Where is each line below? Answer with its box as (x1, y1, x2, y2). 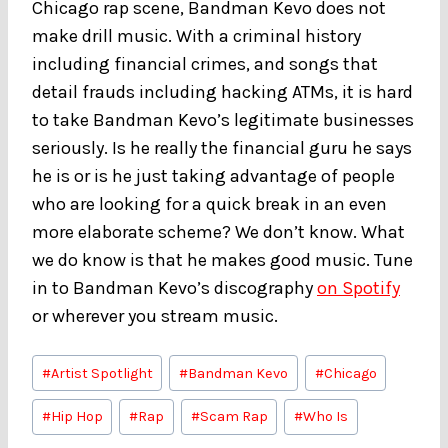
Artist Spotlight (50, 364, 153, 382)
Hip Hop (50, 408, 103, 426)
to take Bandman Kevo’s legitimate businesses (32, 108, 414, 131)
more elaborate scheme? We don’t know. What (32, 220, 405, 243)
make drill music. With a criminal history (32, 24, 361, 47)
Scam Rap (199, 408, 268, 426)
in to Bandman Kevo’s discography (32, 276, 317, 299)
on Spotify (317, 276, 400, 299)
